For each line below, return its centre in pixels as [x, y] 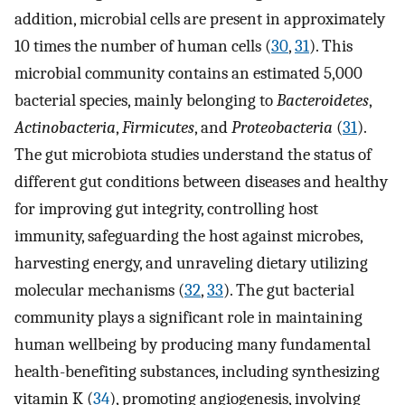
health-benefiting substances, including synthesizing [197, 372]
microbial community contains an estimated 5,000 [188, 74]
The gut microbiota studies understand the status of [193, 155]
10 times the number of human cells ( [143, 47]
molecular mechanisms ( [99, 291]
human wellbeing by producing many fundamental [193, 345]
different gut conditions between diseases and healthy [201, 182]
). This [331, 47]
